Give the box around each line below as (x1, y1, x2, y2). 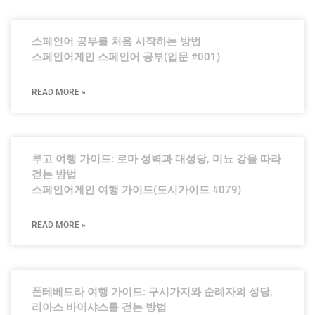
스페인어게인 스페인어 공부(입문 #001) (32, 51, 220, 63)
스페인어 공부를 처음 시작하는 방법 (32, 35, 201, 48)
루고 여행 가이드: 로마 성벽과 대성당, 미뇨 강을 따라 (32, 153, 281, 165)
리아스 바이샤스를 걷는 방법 (32, 301, 167, 314)
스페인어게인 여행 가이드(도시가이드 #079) (32, 184, 241, 196)
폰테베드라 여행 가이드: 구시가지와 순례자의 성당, (32, 285, 273, 298)
